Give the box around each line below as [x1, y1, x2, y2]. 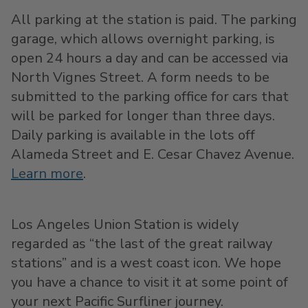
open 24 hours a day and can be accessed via [11, 49, 288, 67]
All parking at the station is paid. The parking [11, 10, 297, 29]
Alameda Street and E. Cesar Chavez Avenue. [11, 145, 294, 164]
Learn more [11, 164, 83, 183]
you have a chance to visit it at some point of [11, 273, 288, 291]
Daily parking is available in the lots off [11, 126, 255, 144]
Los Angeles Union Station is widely [11, 215, 239, 234]
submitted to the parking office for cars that [11, 87, 289, 106]
